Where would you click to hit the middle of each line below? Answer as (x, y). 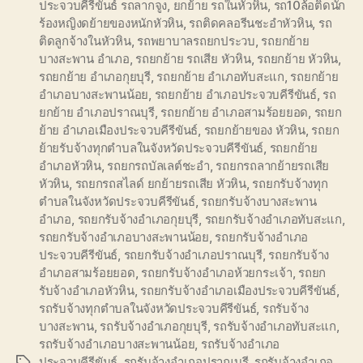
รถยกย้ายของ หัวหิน (254, 130)
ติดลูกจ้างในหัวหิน (85, 41)
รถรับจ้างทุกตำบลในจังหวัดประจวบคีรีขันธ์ (148, 308)
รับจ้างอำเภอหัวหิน (87, 290)
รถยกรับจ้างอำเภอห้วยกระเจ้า (217, 272)
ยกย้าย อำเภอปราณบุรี (97, 112)
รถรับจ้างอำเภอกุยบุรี (154, 326)
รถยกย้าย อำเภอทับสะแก (220, 76)
